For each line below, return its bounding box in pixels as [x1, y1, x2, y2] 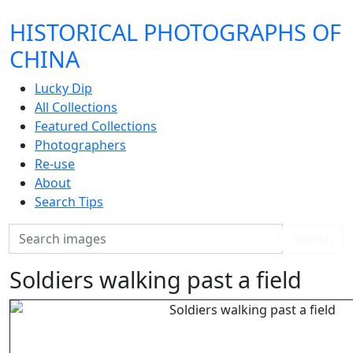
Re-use [35, 155, 75, 173]
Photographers [35, 136, 126, 154]
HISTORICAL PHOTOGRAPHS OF [9, 17, 341, 47]
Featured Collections [35, 117, 157, 135]
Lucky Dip [35, 80, 92, 97]
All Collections [35, 98, 117, 116]
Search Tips [35, 193, 103, 210]
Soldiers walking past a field [9, 264, 302, 295]
